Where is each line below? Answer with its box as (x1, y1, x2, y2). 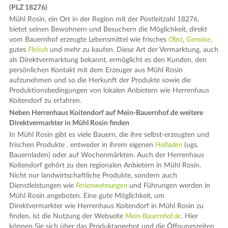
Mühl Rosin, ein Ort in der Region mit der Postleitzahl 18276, (9, 16, 199, 23)
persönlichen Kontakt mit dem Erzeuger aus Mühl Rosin (9, 67, 183, 74)
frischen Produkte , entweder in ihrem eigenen (9, 141, 156, 149)
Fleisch (28, 46, 48, 53)
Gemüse (186, 36, 211, 43)
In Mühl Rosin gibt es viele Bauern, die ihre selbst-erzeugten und (9, 131, 210, 138)
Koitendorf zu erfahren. (9, 97, 82, 104)
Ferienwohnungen (76, 182, 128, 189)
